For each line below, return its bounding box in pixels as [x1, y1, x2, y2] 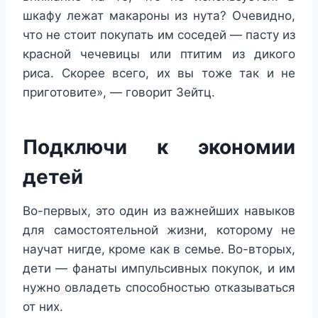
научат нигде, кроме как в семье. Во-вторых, [23, 242, 295, 257]
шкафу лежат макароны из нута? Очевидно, [23, 9, 295, 23]
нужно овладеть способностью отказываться [23, 280, 295, 295]
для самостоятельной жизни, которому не [23, 223, 295, 238]
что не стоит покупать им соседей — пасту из [23, 28, 295, 43]
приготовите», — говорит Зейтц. [23, 85, 215, 100]
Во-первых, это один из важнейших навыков [23, 204, 295, 219]
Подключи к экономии [23, 135, 295, 160]
